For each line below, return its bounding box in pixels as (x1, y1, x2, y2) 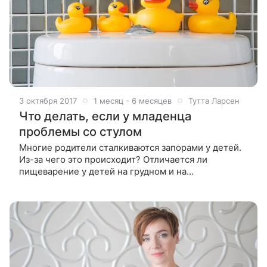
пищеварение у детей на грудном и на (19, 165, 187, 177)
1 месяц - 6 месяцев (94, 95, 172, 105)
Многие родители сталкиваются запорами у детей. (19, 141, 241, 153)
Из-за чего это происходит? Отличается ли (19, 153, 207, 165)
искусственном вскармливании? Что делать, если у (19, 177, 244, 189)
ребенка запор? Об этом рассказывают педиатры (19, 189, 233, 201)
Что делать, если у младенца (19, 108, 191, 123)
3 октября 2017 (19, 95, 77, 105)
